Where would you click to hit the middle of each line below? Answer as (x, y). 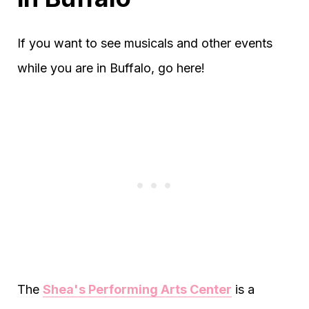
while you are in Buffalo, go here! (111, 68)
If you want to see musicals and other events (145, 43)
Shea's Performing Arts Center (137, 290)
